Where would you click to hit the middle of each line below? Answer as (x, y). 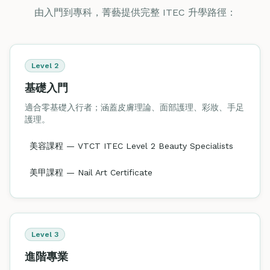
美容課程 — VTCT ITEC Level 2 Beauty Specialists (131, 146)
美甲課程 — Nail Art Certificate (91, 173)
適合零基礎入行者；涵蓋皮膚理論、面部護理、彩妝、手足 (134, 108)
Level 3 (45, 235)
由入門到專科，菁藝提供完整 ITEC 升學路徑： (135, 13)
